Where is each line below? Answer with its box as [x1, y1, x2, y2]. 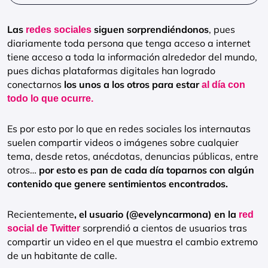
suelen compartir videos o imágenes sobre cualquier [7, 136, 239, 148]
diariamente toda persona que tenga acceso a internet [7, 37, 251, 49]
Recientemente [7, 208, 74, 220]
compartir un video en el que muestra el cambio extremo [7, 236, 258, 248]
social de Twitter [7, 223, 80, 233]
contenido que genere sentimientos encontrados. [7, 178, 228, 190]
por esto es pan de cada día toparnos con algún [39, 164, 254, 176]
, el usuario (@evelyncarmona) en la [74, 208, 239, 220]
